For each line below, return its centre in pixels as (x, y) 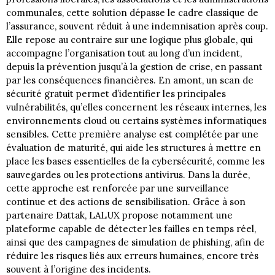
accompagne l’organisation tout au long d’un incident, (124, 53)
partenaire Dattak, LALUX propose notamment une (119, 215)
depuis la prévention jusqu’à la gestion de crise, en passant (134, 67)
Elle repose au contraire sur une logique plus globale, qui (130, 40)
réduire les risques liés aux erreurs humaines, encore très (132, 256)
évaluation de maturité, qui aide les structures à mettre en (134, 148)
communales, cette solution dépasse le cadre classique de (132, 13)
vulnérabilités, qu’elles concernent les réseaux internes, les (136, 107)
